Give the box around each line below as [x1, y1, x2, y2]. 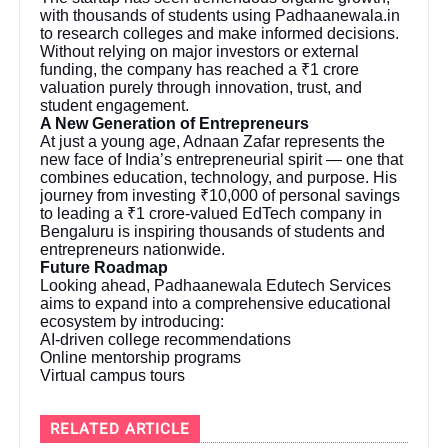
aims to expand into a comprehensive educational [40, 294, 392, 312]
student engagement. [40, 96, 190, 114]
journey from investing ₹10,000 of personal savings [40, 186, 401, 204]
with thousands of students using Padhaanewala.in [40, 6, 401, 24]
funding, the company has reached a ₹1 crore [40, 60, 360, 78]
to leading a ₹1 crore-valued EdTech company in [40, 204, 383, 222]
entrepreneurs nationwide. [40, 240, 226, 258]
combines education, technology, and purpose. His [40, 168, 398, 186]
